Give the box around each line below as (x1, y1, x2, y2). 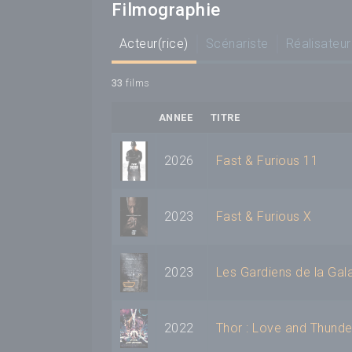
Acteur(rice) (119, 36, 189, 52)
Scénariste (205, 36, 269, 52)
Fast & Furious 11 (216, 153, 319, 169)
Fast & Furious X (216, 209, 312, 225)
